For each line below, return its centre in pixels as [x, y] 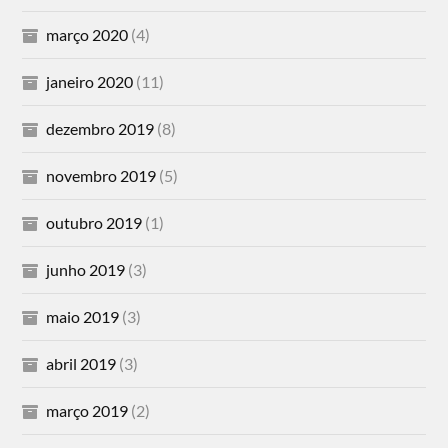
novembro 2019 [101, 175]
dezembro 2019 [100, 128]
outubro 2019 [94, 222]
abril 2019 [81, 363]
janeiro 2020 [90, 81]
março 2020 [87, 34]
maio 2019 [83, 316]
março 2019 [87, 410]
